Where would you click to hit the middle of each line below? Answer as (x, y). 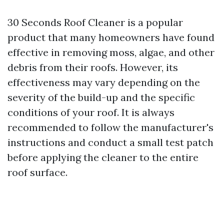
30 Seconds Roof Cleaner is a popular (95, 22)
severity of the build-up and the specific (101, 97)
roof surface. (37, 172)
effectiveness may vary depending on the (104, 82)
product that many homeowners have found (111, 37)
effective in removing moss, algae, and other (111, 52)
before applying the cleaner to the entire (103, 157)
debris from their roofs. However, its (93, 67)
